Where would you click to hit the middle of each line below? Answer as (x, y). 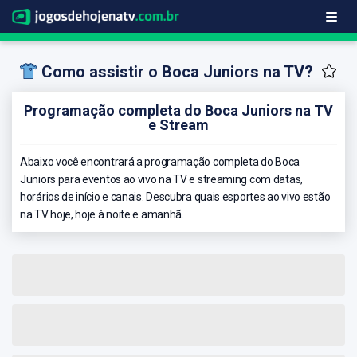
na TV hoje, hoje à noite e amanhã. (102, 214)
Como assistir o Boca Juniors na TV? (177, 72)
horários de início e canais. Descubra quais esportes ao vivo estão (175, 196)
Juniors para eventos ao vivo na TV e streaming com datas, (161, 179)
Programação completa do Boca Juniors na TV (178, 110)
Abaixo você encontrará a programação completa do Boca (160, 161)
